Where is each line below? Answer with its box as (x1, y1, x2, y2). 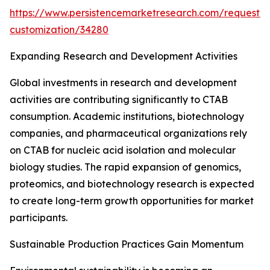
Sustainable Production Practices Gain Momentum (10, 238, 243, 251)
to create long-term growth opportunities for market (10, 195, 254, 207)
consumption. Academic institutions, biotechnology (10, 110, 244, 123)
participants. (10, 212, 67, 224)
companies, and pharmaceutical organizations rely (10, 127, 247, 140)
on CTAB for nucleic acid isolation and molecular (10, 144, 236, 157)
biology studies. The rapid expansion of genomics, (10, 161, 241, 174)
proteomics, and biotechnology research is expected (10, 178, 254, 190)
